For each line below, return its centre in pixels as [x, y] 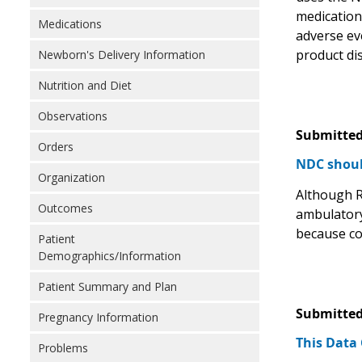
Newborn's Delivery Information [122, 55]
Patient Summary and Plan [107, 286]
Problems [63, 348]
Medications [70, 24]
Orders [56, 147]
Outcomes [65, 208]
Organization [72, 177]
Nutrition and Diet [85, 85]
